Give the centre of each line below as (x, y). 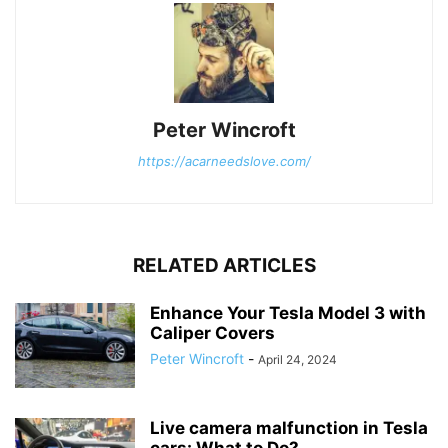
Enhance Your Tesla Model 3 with (288, 313)
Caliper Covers (212, 333)
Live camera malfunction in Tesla (289, 428)
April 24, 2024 (297, 359)
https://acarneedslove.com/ (224, 161)
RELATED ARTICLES (224, 265)
